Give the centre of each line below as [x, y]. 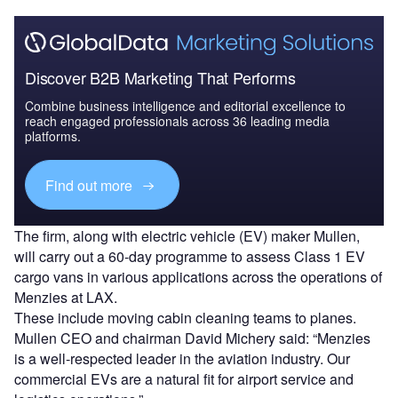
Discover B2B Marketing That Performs [160, 78]
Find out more [91, 185]
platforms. [53, 136]
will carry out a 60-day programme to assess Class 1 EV [190, 257]
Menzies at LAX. [66, 298]
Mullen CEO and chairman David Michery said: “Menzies [192, 338]
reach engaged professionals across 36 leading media [177, 121]
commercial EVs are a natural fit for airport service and [184, 379]
